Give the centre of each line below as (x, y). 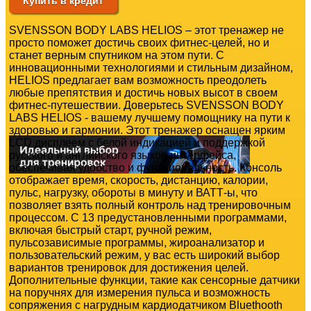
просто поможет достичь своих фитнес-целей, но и (139, 42)
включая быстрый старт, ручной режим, (110, 230)
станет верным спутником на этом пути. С (117, 55)
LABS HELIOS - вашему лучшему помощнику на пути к (150, 117)
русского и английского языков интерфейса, (123, 155)
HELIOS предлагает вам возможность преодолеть (138, 80)
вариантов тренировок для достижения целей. (129, 267)
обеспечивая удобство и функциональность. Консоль (145, 167)
